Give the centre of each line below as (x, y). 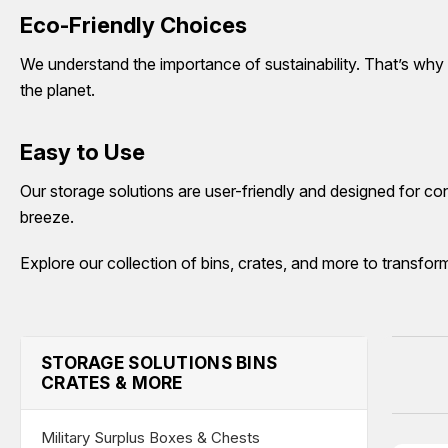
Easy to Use (82, 152)
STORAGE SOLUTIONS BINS (159, 363)
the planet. (57, 89)
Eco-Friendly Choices (133, 25)
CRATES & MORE (112, 383)
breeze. (47, 217)
